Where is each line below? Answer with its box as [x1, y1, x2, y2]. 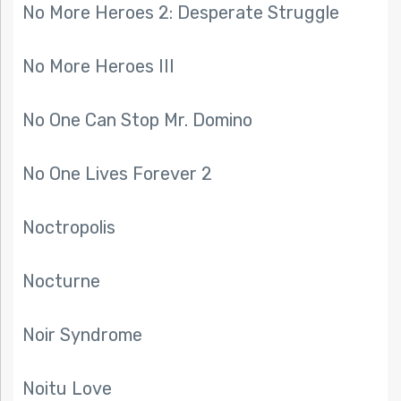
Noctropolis [22, 217, 115, 239]
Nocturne [22, 270, 100, 293]
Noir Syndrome [22, 324, 142, 346]
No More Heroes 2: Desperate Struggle [22, 2, 339, 24]
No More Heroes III [22, 55, 175, 78]
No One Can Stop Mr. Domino [22, 109, 252, 132]
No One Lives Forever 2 [22, 163, 212, 185]
